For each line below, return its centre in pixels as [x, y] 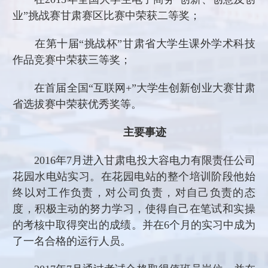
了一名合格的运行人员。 [72, 241]
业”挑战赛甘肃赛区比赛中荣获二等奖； [107, 15]
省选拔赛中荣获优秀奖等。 [77, 104]
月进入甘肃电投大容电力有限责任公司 [164, 160]
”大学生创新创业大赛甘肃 [194, 88]
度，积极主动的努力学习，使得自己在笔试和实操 [134, 208]
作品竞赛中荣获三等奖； [72, 60]
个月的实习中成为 [212, 225]
